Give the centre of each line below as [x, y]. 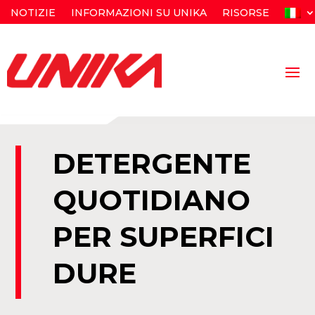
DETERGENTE [152, 164]
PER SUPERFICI [164, 237]
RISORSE [246, 13]
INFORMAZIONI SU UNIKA [139, 13]
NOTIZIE [33, 13]
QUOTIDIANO [152, 200]
